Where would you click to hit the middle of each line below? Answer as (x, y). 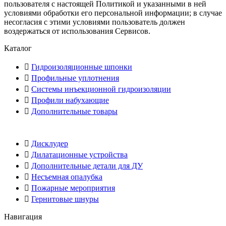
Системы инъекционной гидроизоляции (101, 89)
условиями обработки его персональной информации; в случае (113, 13)
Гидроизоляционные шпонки (82, 67)
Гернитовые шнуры (65, 199)
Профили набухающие (70, 100)
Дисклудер (50, 144)
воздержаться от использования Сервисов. (77, 31)
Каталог (18, 48)
